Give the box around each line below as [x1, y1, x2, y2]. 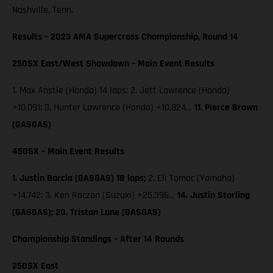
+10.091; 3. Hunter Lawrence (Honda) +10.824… [12, 101, 194, 114]
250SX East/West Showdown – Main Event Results [12, 57, 214, 70]
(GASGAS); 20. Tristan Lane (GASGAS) [12, 205, 161, 219]
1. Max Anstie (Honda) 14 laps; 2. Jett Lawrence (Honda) [12, 83, 230, 97]
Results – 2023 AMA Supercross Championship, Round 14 [12, 30, 238, 43]
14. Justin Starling [177, 188, 250, 202]
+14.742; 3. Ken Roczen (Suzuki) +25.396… [12, 188, 177, 202]
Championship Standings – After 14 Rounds [12, 232, 184, 246]
